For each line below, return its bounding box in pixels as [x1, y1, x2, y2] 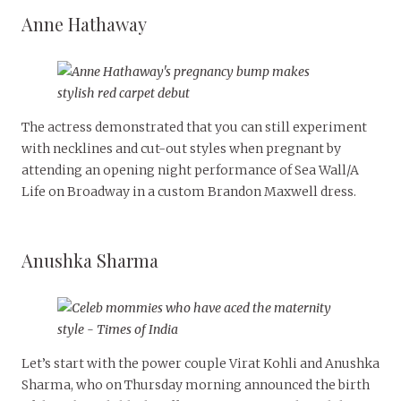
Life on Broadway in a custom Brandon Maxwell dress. [21, 183, 356, 200]
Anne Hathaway [21, 12, 147, 37]
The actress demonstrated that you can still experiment [21, 119, 367, 136]
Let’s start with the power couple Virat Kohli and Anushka [21, 355, 380, 372]
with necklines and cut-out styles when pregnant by [21, 141, 341, 158]
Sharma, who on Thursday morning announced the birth [21, 377, 370, 394]
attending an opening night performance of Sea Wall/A [21, 162, 359, 179]
